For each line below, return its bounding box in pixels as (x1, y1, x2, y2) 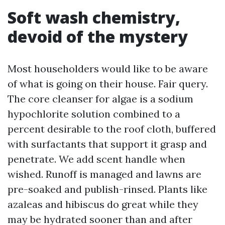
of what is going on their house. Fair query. (8, 77, 208, 90)
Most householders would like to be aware (8, 62, 208, 75)
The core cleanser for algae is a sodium (8, 92, 193, 105)
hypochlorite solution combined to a (8, 107, 180, 120)
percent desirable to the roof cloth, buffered (8, 123, 216, 135)
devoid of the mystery (8, 26, 188, 47)
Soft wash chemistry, (8, 7, 180, 28)
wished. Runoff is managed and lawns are (8, 168, 201, 180)
